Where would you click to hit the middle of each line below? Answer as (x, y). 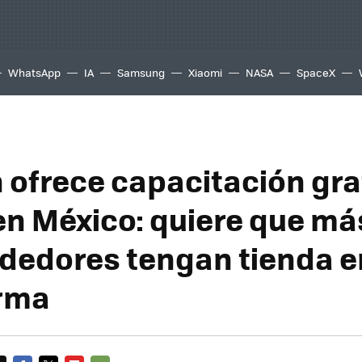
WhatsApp (34, 72)
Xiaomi (205, 72)
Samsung (141, 72)
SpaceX (316, 72)
